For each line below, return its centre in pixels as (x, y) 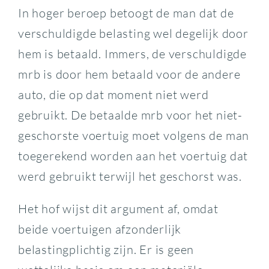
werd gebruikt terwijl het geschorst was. (131, 176)
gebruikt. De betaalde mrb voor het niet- (130, 115)
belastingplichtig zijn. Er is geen (106, 249)
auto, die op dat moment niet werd (113, 95)
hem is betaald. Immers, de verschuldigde (132, 54)
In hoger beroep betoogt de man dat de (126, 13)
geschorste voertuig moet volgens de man (134, 135)
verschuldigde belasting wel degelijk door (133, 33)
